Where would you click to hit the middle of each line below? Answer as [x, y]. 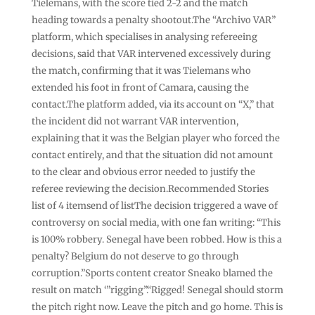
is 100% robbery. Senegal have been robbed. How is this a [156, 239]
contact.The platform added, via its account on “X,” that [153, 104]
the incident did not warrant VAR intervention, [135, 121]
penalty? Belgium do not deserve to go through [135, 256]
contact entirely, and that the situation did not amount [152, 155]
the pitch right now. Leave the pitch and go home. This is [157, 307]
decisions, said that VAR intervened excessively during [151, 53]
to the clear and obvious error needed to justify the [143, 172]
